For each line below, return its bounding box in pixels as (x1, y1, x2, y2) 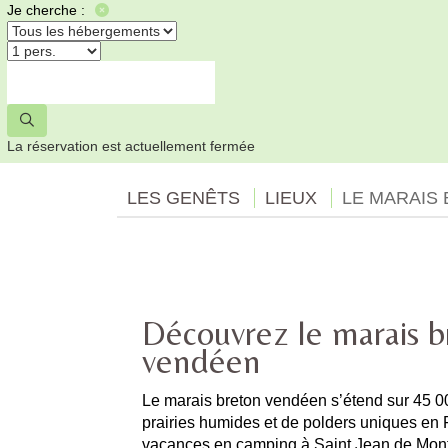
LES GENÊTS (127, 188, 240, 208)
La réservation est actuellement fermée (7, 138, 255, 154)
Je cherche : (7, 2, 85, 18)
